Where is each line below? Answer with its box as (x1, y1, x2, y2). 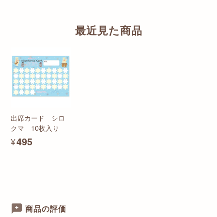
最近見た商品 (75, 23, 142, 38)
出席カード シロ (11, 112, 65, 123)
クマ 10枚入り (11, 123, 59, 133)
